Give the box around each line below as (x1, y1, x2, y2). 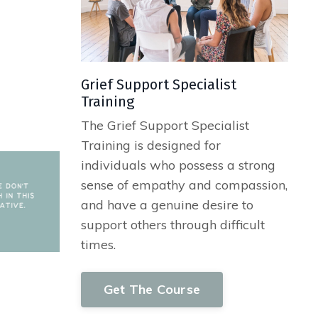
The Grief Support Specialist (80, 116, 249, 133)
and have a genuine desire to (80, 196, 253, 213)
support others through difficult (80, 216, 265, 233)
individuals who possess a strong (80, 156, 275, 173)
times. (80, 236, 116, 253)
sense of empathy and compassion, (80, 176, 287, 193)
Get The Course (103, 281, 200, 298)
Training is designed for (80, 136, 221, 153)
